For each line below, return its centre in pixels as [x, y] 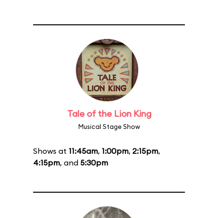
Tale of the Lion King [109, 114]
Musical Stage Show [109, 127]
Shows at [51, 151]
